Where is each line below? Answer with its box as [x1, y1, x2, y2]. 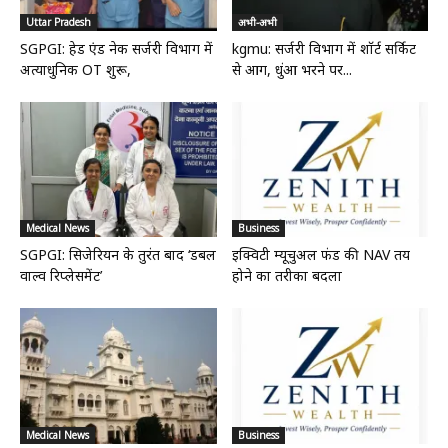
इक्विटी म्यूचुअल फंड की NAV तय [231, 245, 410, 265]
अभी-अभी [237, 15, 277, 30]
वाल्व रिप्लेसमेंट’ [20, 266, 102, 286]
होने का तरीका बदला [231, 266, 342, 286]
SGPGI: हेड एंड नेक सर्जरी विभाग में [20, 39, 213, 59]
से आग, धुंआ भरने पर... [231, 60, 352, 80]
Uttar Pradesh [26, 15, 91, 30]
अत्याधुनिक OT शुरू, [20, 60, 131, 80]
